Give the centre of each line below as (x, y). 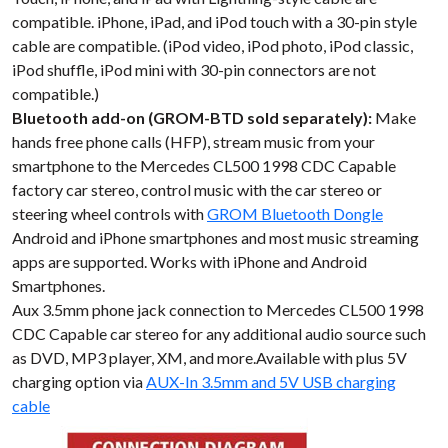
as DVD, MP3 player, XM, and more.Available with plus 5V (209, 357)
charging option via (79, 381)
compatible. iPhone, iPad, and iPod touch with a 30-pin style (214, 21)
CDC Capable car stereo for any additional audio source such (219, 333)
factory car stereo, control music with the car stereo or (197, 189)
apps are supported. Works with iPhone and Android (189, 261)
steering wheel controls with (109, 213)
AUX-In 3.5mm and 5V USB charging (271, 381)
